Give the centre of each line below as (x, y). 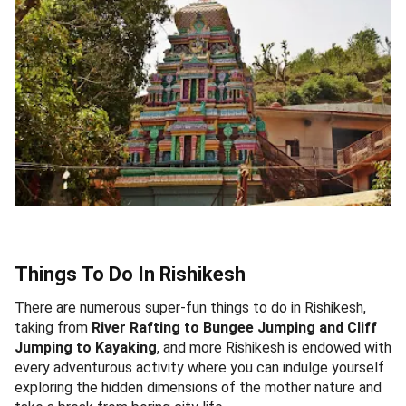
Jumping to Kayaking (86, 347)
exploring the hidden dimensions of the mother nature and (198, 387)
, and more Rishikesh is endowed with (274, 347)
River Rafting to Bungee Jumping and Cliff (232, 327)
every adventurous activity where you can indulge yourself (199, 367)
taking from (51, 327)
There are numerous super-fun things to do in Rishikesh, (190, 307)
